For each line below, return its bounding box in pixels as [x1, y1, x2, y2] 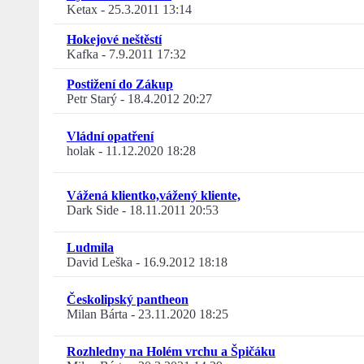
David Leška [67, 255, 132, 270]
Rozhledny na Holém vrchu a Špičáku [67, 344, 275, 359]
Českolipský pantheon [67, 292, 188, 307]
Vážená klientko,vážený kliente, [67, 188, 240, 203]
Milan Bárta [67, 307, 128, 322]
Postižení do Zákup [67, 77, 173, 92]
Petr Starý [67, 92, 117, 106]
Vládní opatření [67, 129, 154, 144]
